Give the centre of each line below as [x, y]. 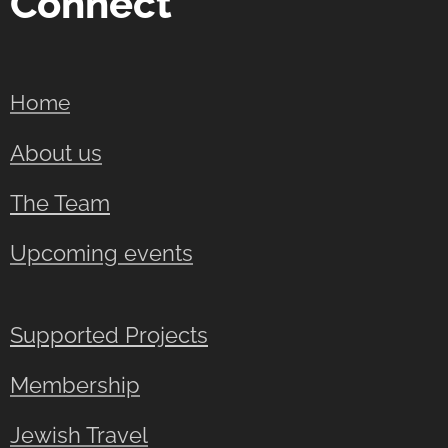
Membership [75, 385]
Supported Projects [109, 335]
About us [56, 153]
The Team [60, 203]
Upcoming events [101, 253]
